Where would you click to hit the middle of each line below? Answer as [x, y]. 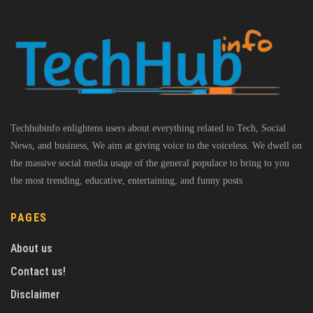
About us [31, 249]
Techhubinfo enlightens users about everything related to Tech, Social [148, 129]
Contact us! [38, 272]
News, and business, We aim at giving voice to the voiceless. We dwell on [156, 146]
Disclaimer [35, 295]
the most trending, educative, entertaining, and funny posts [126, 181]
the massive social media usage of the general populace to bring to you [150, 163]
